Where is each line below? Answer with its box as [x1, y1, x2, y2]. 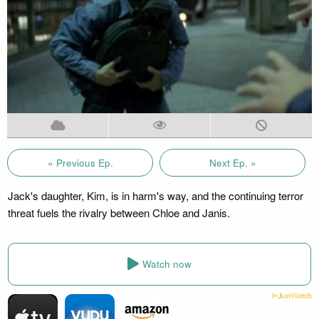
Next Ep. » [209, 155, 256, 169]
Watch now [142, 257, 192, 271]
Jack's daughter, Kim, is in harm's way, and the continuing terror [7, 187, 303, 203]
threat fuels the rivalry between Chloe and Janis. [7, 204, 230, 220]
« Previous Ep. [47, 155, 113, 169]
